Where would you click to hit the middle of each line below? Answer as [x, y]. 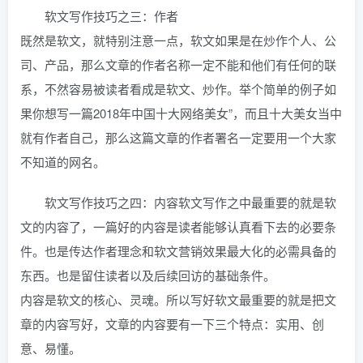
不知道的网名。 [63, 162]
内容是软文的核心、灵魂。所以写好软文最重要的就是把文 [178, 300]
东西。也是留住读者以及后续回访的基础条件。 [148, 275]
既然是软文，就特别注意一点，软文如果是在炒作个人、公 [178, 41]
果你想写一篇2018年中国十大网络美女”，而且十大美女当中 [181, 113]
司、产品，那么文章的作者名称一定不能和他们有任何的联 [178, 65]
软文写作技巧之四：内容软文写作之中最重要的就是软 [190, 203]
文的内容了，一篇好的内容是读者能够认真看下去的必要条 [178, 227]
